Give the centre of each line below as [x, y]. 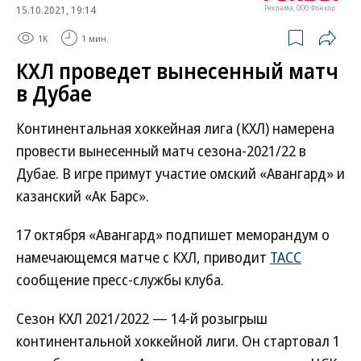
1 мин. [95, 38]
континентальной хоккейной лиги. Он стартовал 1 [178, 341]
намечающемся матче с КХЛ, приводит [143, 257]
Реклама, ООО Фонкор [300, 8]
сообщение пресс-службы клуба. [120, 280]
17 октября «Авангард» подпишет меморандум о [173, 234]
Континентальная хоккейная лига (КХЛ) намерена [175, 128]
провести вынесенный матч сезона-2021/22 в [161, 151]
